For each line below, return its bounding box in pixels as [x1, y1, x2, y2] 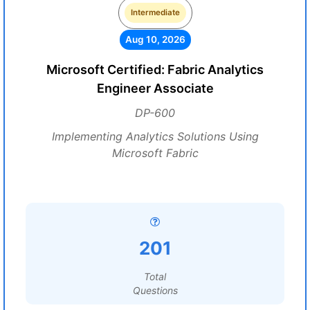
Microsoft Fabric [111, 146, 199, 160]
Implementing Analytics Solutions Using [51, 129, 259, 143]
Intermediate [130, 8, 180, 17]
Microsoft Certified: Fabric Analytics [46, 62, 264, 77]
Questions [132, 284, 178, 296]
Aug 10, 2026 [125, 34, 185, 45]
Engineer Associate [96, 81, 214, 95]
